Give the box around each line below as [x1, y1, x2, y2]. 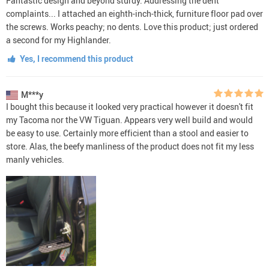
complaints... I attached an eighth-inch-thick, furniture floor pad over [6, 7, 263, 19]
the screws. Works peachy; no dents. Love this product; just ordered [6, 20, 258, 32]
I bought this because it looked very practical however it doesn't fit [6, 100, 253, 112]
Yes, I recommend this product [17, 52, 133, 64]
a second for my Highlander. [6, 34, 111, 46]
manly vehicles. [6, 153, 64, 165]
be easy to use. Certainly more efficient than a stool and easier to [6, 127, 249, 139]
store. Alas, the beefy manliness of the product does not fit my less [6, 140, 254, 152]
